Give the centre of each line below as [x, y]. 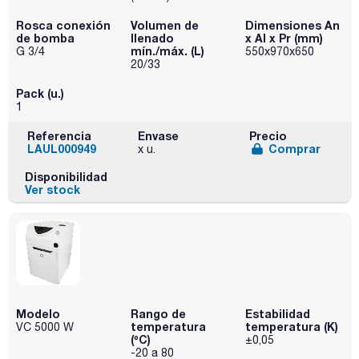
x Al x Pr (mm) [284, 38]
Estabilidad [277, 314]
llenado [152, 38]
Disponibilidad [66, 177]
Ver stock [52, 190]
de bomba [45, 38]
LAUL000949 [62, 149]
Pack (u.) [40, 94]
